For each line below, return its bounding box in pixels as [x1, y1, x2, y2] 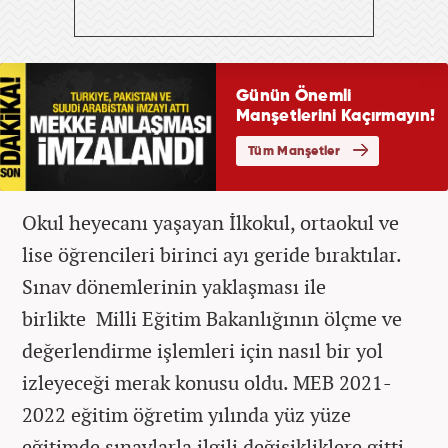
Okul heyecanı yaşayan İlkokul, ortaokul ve [22, 208, 399, 236]
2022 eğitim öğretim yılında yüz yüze [22, 400, 351, 428]
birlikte [22, 304, 91, 332]
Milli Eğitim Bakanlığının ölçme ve [91, 304, 402, 332]
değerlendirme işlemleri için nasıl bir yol [22, 336, 383, 364]
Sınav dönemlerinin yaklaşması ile [22, 272, 326, 300]
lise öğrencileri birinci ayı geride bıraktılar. [22, 240, 401, 268]
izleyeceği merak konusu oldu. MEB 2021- [22, 368, 392, 396]
